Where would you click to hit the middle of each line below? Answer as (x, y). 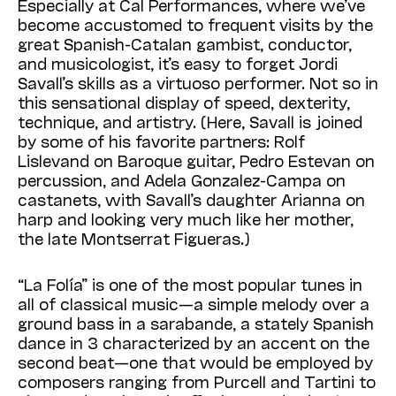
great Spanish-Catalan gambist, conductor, (185, 43)
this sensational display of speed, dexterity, (184, 101)
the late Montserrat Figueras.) (134, 237)
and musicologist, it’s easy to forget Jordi (178, 62)
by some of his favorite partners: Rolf (161, 140)
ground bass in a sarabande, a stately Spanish (196, 322)
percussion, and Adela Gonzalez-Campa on (182, 179)
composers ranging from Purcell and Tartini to (197, 381)
